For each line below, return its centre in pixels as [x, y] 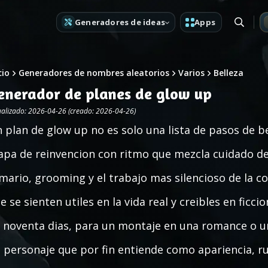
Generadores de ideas [120, 22]
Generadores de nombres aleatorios [94, 73]
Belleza [229, 73]
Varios [191, 73]
